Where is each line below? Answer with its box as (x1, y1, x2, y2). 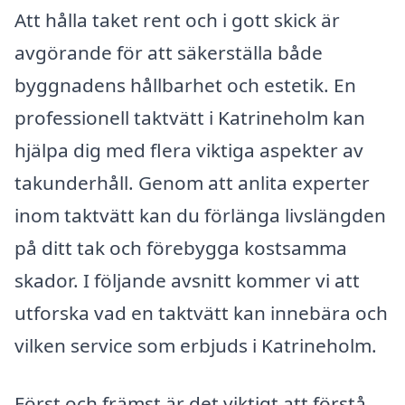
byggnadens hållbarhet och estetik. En (14, 71, 356, 98)
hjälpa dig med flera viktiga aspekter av (14, 137, 363, 163)
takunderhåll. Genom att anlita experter (14, 169, 370, 195)
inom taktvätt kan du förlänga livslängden (14, 202, 386, 228)
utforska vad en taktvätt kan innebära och (14, 299, 388, 325)
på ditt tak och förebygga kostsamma (14, 234, 347, 260)
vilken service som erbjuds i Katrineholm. (14, 332, 377, 358)
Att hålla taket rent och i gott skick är (14, 6, 340, 33)
